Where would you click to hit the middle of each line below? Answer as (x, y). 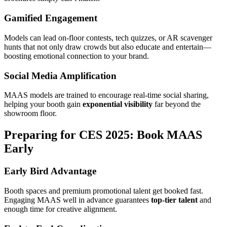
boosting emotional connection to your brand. (77, 56)
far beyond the (177, 104)
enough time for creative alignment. (61, 209)
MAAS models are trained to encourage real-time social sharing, (106, 95)
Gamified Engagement (51, 18)
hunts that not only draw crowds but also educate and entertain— (108, 47)
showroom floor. (30, 113)
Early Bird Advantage (50, 171)
